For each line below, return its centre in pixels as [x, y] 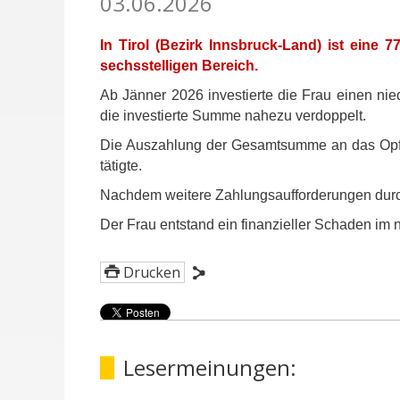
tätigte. [123, 166]
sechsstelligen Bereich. [179, 66]
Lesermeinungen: [210, 367]
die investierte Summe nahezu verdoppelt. [235, 116]
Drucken [152, 272]
